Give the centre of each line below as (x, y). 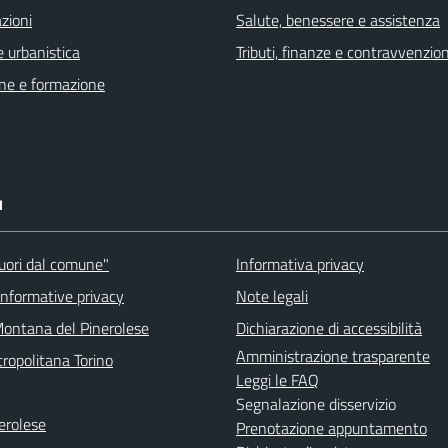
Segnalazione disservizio (316, 404)
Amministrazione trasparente (333, 356)
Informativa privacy (300, 264)
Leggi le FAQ (277, 380)
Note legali (272, 296)
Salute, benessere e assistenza (338, 20)
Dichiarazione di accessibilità (329, 328)
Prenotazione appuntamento (331, 428)
